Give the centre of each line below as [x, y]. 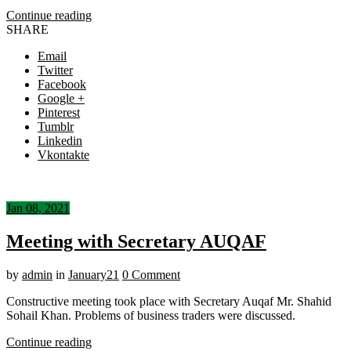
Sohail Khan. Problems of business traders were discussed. [151, 315]
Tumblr [56, 127]
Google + [61, 99]
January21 [94, 274]
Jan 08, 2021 [38, 208]
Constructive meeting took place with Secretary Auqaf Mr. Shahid [169, 301]
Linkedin [60, 141]
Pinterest [59, 113]
